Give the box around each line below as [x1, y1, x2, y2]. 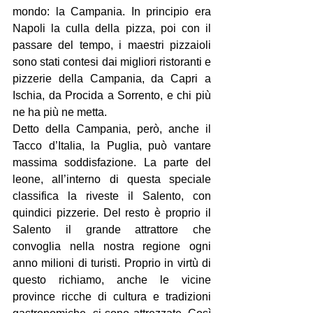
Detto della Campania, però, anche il [13, 123, 211, 135]
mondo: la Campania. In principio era [13, 6, 211, 17]
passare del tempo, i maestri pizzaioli [13, 39, 211, 51]
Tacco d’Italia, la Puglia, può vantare [13, 140, 211, 152]
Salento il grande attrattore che [13, 224, 211, 235]
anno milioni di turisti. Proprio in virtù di [13, 257, 211, 269]
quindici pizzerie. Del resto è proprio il [13, 207, 211, 219]
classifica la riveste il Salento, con [13, 190, 211, 202]
